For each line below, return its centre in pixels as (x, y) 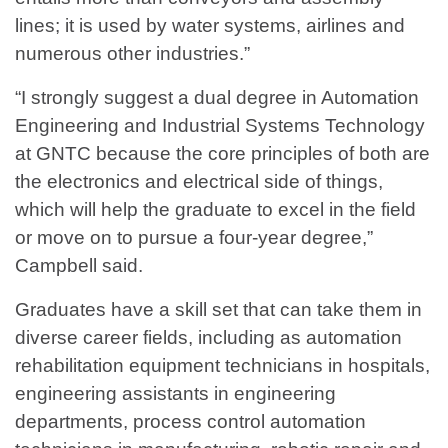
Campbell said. (79, 266)
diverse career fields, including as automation (208, 338)
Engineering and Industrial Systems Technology (220, 126)
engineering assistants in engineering (175, 394)
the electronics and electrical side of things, (199, 182)
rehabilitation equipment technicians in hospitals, (222, 366)
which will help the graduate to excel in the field (215, 210)
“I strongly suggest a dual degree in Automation (217, 98)
